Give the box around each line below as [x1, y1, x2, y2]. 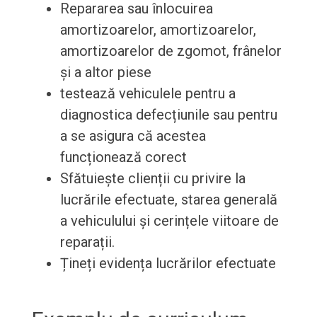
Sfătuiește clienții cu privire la [59, 170, 246, 188]
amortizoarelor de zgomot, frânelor [59, 42, 282, 60]
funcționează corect [59, 149, 187, 166]
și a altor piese [59, 64, 151, 81]
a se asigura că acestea [59, 127, 206, 145]
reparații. [59, 234, 115, 251]
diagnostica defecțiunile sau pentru [59, 106, 277, 124]
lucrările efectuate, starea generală [59, 191, 277, 209]
